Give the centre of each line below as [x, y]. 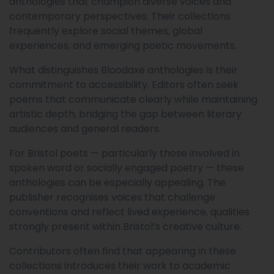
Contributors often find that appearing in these [123, 251]
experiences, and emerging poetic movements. [123, 46]
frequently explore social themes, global [106, 31]
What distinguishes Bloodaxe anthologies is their [124, 70]
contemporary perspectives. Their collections [120, 17]
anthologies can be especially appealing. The [117, 183]
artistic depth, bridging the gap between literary [125, 114]
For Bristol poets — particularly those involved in [124, 154]
